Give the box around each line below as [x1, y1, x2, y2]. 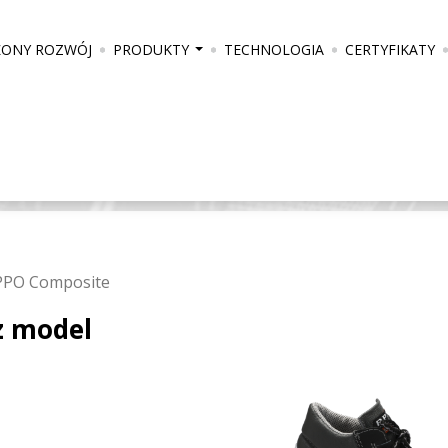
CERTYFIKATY [345, 40, 435, 59]
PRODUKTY [113, 40, 189, 59]
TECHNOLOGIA [224, 40, 324, 59]
